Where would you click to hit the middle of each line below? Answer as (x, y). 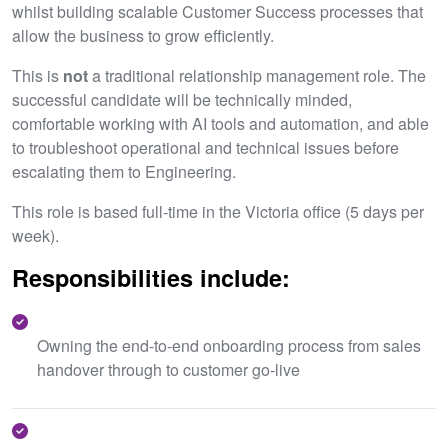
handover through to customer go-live (168, 369)
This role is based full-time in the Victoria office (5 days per (218, 211)
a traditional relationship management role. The (257, 75)
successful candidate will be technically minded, (182, 99)
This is (37, 75)
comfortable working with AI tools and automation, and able (220, 123)
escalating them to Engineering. (124, 171)
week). (35, 235)
